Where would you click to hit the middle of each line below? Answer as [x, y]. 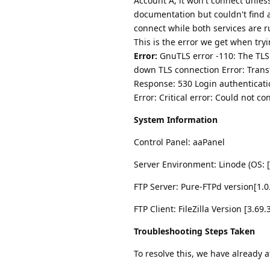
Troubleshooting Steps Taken [194, 231]
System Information [176, 119]
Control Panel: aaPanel [179, 142]
